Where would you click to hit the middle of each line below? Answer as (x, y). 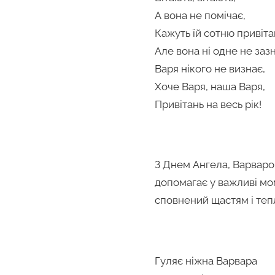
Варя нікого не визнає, (210, 68)
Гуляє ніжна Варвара (206, 261)
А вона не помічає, (200, 15)
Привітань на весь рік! (208, 104)
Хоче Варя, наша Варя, (210, 86)
